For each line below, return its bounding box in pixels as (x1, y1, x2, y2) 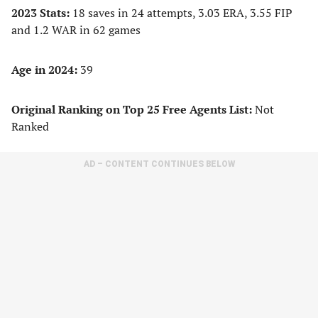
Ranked (11, 119, 49, 134)
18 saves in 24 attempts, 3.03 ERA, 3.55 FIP (72, 5, 292, 21)
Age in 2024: (11, 62, 80, 77)
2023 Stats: (11, 5, 72, 21)
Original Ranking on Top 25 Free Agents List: (11, 102, 252, 117)
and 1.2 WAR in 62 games (11, 22, 141, 38)
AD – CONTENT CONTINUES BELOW (83, 159, 235, 169)
